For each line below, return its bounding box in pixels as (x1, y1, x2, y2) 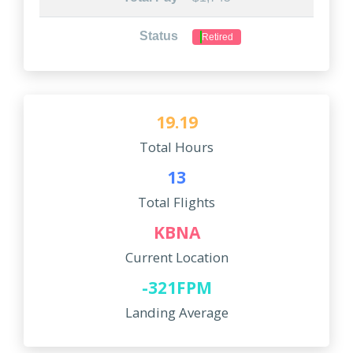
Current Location (124, 248, 229, 266)
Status (139, 29, 179, 43)
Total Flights (138, 193, 215, 211)
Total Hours (139, 138, 214, 156)
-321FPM (141, 277, 212, 299)
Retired (201, 32, 233, 43)
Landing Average (124, 303, 229, 321)
